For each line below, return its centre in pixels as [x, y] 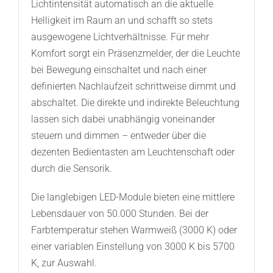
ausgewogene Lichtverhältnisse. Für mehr [120, 37]
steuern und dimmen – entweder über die [118, 136]
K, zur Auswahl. [64, 263]
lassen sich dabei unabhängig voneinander [123, 119]
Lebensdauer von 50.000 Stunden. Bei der [119, 214]
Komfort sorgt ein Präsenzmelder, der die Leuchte [135, 54]
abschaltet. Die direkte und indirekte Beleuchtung [135, 103]
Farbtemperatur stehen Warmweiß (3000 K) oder [134, 230]
